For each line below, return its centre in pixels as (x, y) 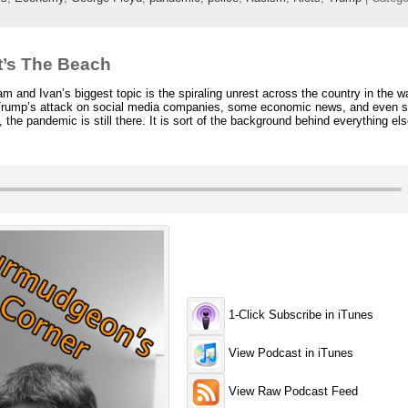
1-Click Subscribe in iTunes (300, 315)
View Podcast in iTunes (290, 353)
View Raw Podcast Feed (292, 392)
